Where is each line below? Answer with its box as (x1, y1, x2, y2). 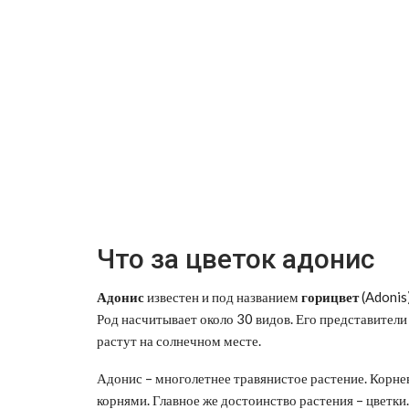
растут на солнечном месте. (97, 331, 261, 349)
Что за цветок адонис (97, 242, 374, 275)
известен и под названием (144, 288, 301, 305)
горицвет (301, 288, 359, 305)
